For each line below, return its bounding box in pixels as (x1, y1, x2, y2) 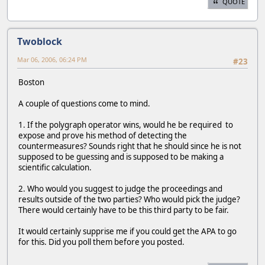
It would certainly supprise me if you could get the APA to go (18, 225, 237, 237)
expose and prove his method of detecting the (18, 130, 187, 141)
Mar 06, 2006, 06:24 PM (17, 55, 87, 64)
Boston (18, 76, 44, 88)
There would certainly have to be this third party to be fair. (18, 204, 229, 215)
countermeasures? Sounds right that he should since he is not (18, 140, 241, 151)
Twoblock (17, 35, 62, 49)
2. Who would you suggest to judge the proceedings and (18, 183, 222, 194)
